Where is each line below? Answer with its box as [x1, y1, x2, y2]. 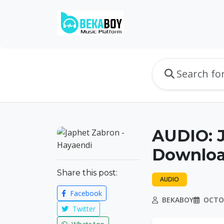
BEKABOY [160, 195, 193, 204]
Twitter [70, 204, 95, 213]
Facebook [68, 188, 102, 198]
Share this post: [57, 168, 117, 177]
